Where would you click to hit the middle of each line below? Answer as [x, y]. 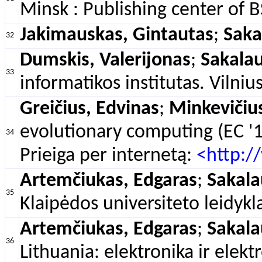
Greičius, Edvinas [89, 109]
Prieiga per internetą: [108, 156]
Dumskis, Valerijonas [105, 61]
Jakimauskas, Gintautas [117, 35]
